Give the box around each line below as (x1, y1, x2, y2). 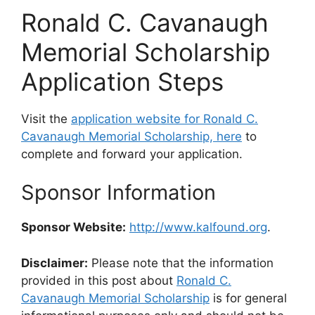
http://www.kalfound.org (129, 220, 267, 235)
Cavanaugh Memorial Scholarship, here (21, 129, 242, 143)
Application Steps (21, 66, 224, 96)
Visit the (21, 111, 71, 126)
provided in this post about (21, 273, 176, 288)
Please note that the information (88, 255, 274, 270)
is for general (210, 290, 287, 305)
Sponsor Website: (21, 220, 126, 235)
